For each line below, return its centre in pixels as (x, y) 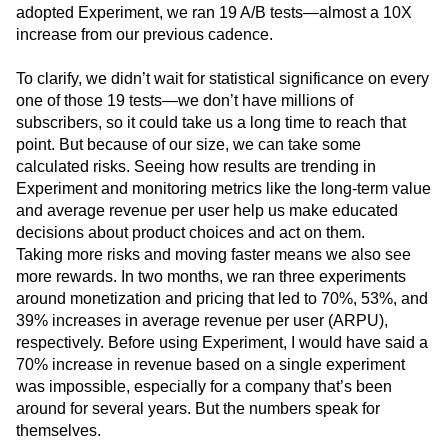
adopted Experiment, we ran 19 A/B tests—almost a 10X (214, 13)
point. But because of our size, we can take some (188, 145)
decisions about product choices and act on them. (190, 233)
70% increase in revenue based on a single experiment (210, 365)
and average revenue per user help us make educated (207, 211)
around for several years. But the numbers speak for (198, 409)
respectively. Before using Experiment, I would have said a (222, 343)
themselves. (58, 431)
